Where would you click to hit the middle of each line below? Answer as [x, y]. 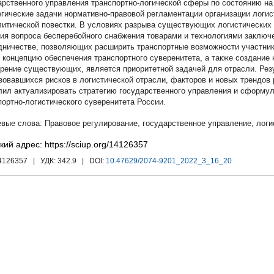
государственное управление [197, 123]
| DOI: [92, 161]
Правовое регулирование [91, 123]
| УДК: [43, 161]
